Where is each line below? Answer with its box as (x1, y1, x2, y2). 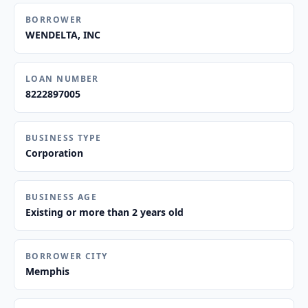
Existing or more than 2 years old (25, 206, 184, 219)
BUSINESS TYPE (25, 132, 102, 144)
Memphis (25, 265, 69, 278)
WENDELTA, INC (25, 28, 100, 41)
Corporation (25, 146, 83, 159)
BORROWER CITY (25, 250, 108, 262)
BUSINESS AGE (25, 191, 98, 203)
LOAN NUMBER (25, 73, 99, 85)
